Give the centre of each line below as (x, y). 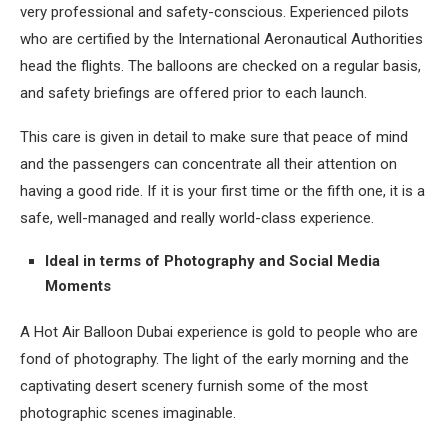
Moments (78, 286)
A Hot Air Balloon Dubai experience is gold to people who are (219, 332)
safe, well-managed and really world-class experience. (197, 218)
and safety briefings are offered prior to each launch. (193, 93)
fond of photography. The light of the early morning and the (214, 359)
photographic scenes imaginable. (128, 413)
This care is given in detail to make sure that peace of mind (214, 137)
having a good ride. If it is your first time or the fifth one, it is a (222, 191)
